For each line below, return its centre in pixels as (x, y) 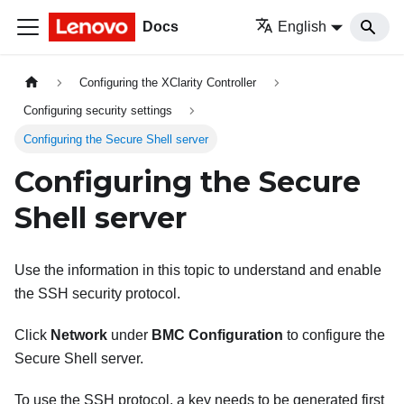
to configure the (334, 335)
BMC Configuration (217, 335)
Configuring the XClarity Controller (168, 83)
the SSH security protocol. (97, 294)
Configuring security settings (98, 111)
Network (79, 335)
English (303, 27)
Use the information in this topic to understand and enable (198, 271)
